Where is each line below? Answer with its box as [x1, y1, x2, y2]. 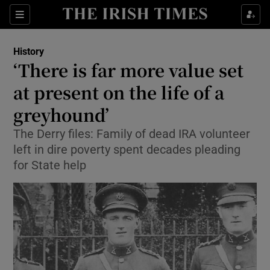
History [13, 46, 45, 56]
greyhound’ [13, 102, 110, 127]
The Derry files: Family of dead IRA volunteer [13, 128, 251, 140]
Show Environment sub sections [119, 106, 243, 115]
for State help [13, 159, 87, 171]
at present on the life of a [13, 80, 225, 104]
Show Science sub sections [119, 164, 225, 172]
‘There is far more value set [13, 58, 244, 82]
